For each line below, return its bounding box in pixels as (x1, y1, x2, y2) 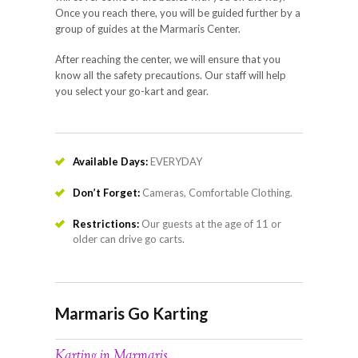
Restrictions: (73, 217, 141, 230)
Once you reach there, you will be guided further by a (55, 6, 300, 19)
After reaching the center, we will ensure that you (55, 52, 280, 66)
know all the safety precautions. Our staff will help (55, 68, 286, 82)
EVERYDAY (150, 154, 202, 168)
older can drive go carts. (73, 232, 185, 245)
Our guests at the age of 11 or (141, 217, 281, 230)
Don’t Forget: (73, 185, 142, 199)
